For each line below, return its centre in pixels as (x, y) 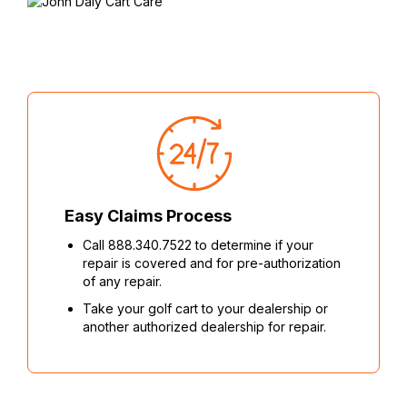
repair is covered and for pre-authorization (212, 263)
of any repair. (122, 282)
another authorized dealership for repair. (204, 327)
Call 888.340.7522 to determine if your (198, 245)
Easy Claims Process (148, 216)
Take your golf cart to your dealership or (205, 309)
